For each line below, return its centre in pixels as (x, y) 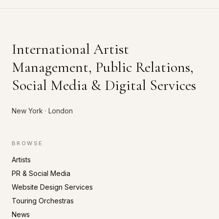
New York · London (42, 111)
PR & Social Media (41, 173)
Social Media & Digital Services (104, 85)
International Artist (70, 49)
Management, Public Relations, (103, 67)
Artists (21, 160)
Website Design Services (52, 187)
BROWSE (28, 143)
